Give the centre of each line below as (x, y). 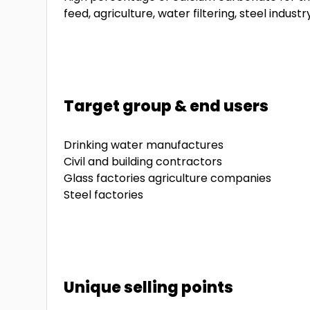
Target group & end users (166, 106)
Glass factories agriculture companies (168, 178)
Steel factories (104, 195)
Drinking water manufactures (144, 145)
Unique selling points (149, 288)
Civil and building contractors (143, 162)
